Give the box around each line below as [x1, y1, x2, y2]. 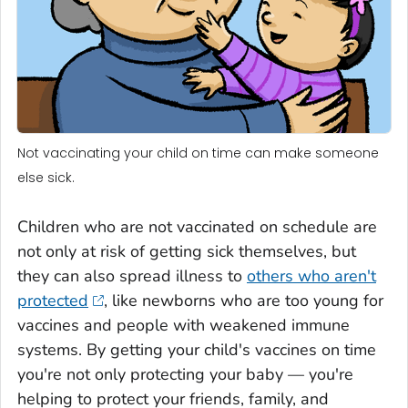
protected [17, 289, 88, 311]
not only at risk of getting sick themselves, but [17, 240, 356, 262]
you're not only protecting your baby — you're [17, 362, 353, 385]
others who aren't [247, 264, 376, 287]
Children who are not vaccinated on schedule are [17, 215, 377, 238]
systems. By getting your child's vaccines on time [17, 338, 376, 361]
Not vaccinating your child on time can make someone [17, 143, 379, 162]
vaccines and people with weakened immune [17, 313, 350, 336]
